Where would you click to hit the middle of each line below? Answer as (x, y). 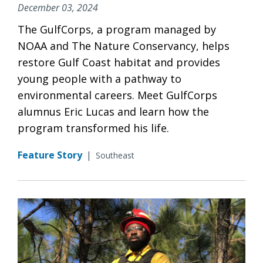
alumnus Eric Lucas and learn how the (113, 111)
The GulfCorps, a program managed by (117, 29)
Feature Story (50, 155)
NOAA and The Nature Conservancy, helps (124, 45)
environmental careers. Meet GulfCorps (117, 95)
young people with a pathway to (100, 78)
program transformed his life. (93, 128)
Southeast (115, 155)
